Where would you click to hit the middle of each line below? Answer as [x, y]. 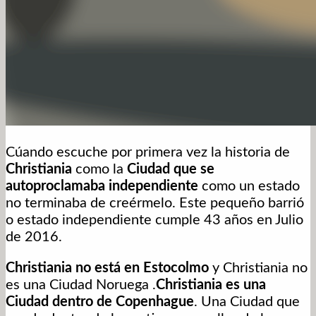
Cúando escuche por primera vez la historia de [148, 153]
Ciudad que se [172, 170]
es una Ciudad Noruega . [81, 285]
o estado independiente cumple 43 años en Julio [154, 220]
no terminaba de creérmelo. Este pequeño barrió [155, 203]
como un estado [249, 187]
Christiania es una [211, 285]
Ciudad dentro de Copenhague [100, 302]
